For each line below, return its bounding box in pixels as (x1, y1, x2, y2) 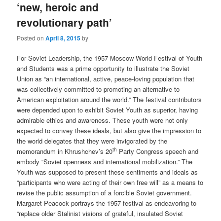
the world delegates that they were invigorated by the (17, 136, 168, 146)
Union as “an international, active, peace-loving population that (17, 74, 195, 83)
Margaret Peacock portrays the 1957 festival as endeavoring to (17, 198, 197, 208)
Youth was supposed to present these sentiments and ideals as (17, 167, 198, 177)
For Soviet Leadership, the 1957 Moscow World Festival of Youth (17, 53, 203, 63)
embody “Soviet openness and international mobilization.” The (17, 156, 193, 166)
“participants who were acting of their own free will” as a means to (17, 177, 204, 187)
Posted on (17, 33, 46, 42)
